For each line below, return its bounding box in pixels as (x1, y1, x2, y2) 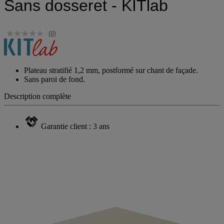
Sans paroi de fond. (24, 74, 85, 83)
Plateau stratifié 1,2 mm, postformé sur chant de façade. (24, 65, 198, 74)
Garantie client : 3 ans (41, 121, 109, 130)
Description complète (4, 91, 71, 100)
